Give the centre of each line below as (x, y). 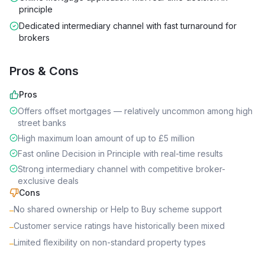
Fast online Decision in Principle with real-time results (120, 153)
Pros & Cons (44, 71)
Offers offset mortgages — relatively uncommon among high (135, 111)
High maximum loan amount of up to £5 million (106, 138)
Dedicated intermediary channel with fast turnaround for (128, 26)
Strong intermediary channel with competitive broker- (122, 169)
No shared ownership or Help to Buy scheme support (118, 209)
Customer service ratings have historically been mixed (119, 226)
